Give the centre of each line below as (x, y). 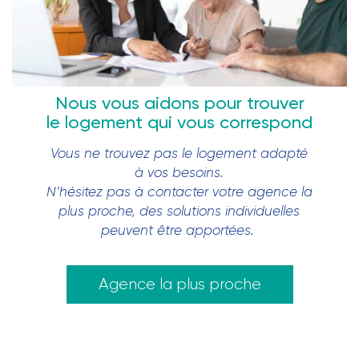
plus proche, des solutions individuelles (179, 212)
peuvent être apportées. (179, 231)
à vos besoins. (179, 173)
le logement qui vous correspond (179, 123)
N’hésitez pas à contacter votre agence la (179, 192)
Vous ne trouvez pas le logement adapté (179, 154)
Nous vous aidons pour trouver (179, 104)
